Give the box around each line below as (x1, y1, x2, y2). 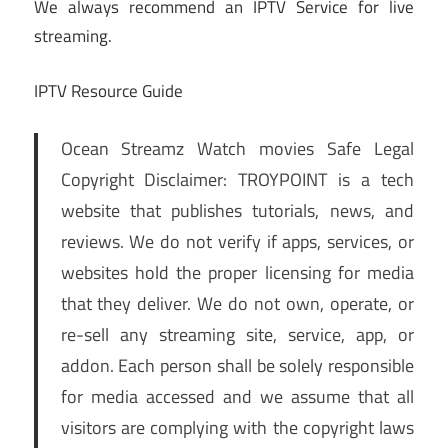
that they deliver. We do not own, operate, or (60, 289, 414, 317)
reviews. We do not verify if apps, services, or (60, 227, 414, 255)
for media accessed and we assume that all (60, 382, 414, 410)
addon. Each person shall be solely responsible (60, 351, 414, 379)
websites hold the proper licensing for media (60, 258, 414, 286)
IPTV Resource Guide (34, 77, 183, 104)
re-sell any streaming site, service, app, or (60, 320, 414, 348)
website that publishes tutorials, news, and (60, 196, 414, 224)
